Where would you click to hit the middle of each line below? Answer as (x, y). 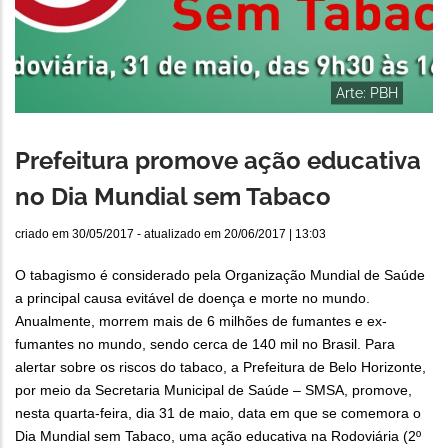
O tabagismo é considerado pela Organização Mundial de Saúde (220, 275)
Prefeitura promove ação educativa (218, 161)
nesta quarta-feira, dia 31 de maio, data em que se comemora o (218, 413)
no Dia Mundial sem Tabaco (173, 197)
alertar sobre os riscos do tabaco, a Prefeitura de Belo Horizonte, (220, 367)
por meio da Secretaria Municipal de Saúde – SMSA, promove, (213, 390)
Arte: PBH (367, 92)
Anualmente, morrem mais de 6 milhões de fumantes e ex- (201, 321)
